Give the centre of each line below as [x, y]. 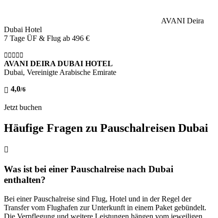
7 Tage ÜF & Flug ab [38, 38]
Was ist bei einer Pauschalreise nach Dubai [89, 169]
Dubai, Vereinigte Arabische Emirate [60, 72]
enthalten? [25, 180]
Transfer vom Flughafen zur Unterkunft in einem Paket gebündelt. [105, 207]
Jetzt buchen [23, 107]
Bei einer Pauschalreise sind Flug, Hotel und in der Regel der [98, 199]
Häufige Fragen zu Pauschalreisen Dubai [106, 128]
